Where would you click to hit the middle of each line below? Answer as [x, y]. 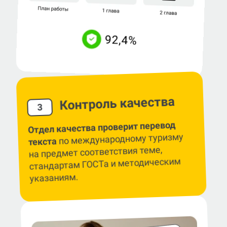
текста [43, 142]
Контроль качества [117, 103]
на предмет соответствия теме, [96, 152]
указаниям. [54, 178]
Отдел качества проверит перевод [102, 127]
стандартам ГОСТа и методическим [105, 164]
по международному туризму [120, 139]
